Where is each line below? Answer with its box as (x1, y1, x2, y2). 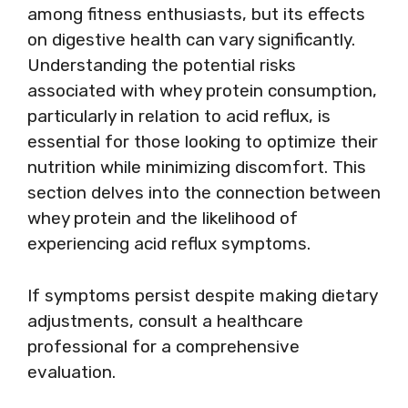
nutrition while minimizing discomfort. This (27, 157, 366, 178)
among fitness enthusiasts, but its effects (27, 4, 365, 25)
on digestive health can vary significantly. (27, 29, 355, 50)
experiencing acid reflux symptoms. (27, 233, 311, 254)
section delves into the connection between (27, 182, 381, 203)
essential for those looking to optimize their (27, 131, 378, 152)
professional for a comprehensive (27, 335, 300, 357)
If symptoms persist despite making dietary (27, 284, 377, 306)
